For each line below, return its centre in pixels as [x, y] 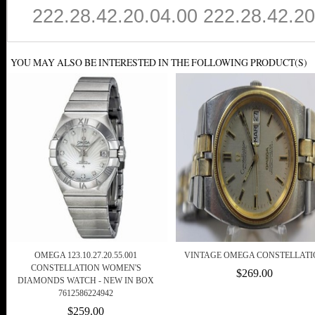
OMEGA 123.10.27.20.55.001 [86, 256]
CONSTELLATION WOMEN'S [86, 268]
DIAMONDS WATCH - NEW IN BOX [86, 281]
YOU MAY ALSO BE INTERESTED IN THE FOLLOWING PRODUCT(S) [159, 63]
